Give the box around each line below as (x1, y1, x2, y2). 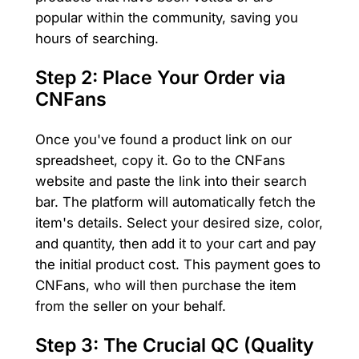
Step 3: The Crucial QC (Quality (34, 334, 314, 357)
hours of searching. (34, 30, 159, 46)
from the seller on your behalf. (34, 298, 226, 315)
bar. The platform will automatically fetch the (34, 194, 316, 211)
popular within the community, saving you (34, 9, 298, 26)
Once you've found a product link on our (34, 131, 292, 148)
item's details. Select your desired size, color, (34, 215, 323, 232)
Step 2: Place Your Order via (34, 66, 285, 89)
